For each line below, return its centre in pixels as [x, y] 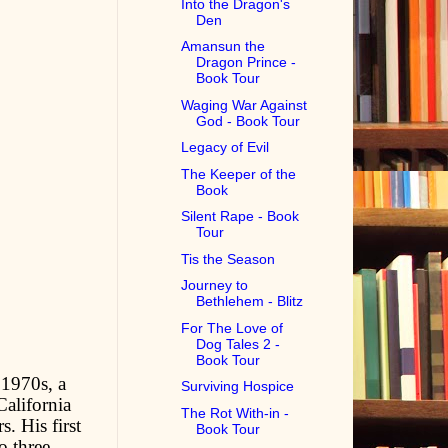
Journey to [215, 285]
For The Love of [232, 327]
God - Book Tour [248, 120]
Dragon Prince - [246, 62]
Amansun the [223, 46]
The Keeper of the [239, 173]
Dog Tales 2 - [238, 343]
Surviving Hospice [238, 386]
